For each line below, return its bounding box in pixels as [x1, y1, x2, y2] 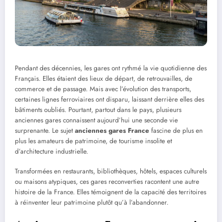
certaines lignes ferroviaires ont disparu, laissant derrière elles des [15, 94, 204, 104]
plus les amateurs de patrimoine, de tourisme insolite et [15, 136, 172, 146]
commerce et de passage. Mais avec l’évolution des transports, [15, 84, 191, 94]
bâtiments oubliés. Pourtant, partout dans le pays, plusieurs [15, 105, 181, 114]
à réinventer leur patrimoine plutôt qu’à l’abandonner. [15, 197, 168, 207]
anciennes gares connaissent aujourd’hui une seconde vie [15, 115, 178, 125]
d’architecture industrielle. [15, 146, 88, 156]
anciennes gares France [75, 125, 149, 135]
